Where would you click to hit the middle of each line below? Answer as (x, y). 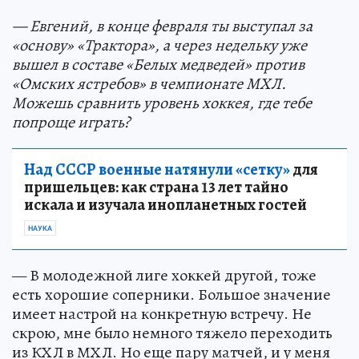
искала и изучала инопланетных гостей (165, 205)
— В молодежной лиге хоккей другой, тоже (164, 275)
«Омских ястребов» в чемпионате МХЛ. (149, 84)
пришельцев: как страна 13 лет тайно (156, 187)
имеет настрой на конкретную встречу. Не (162, 314)
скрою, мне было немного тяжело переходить (172, 333)
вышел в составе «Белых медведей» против (158, 65)
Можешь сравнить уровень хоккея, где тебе (162, 103)
